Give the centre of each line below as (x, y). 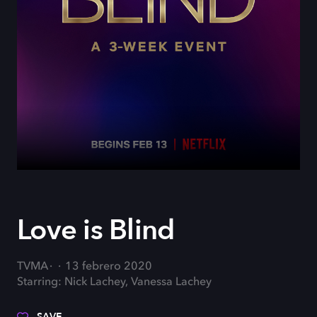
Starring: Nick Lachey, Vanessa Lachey (114, 282)
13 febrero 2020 (109, 267)
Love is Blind (96, 230)
